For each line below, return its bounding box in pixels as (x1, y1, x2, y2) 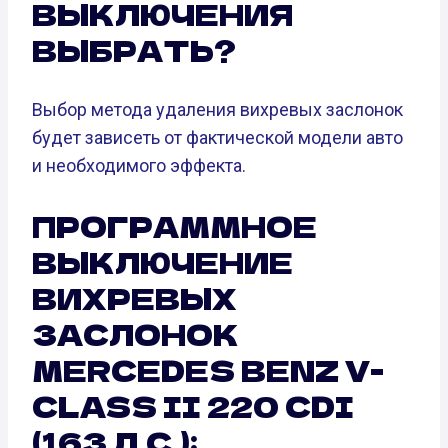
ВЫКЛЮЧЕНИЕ (32, 242, 293, 283)
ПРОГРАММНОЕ (32, 206, 317, 247)
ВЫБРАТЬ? (32, 30, 236, 71)
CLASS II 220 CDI (32, 386, 354, 427)
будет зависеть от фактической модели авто (32, 127, 403, 149)
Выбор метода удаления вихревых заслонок (32, 99, 403, 121)
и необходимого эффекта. (32, 155, 246, 177)
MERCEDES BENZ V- (32, 350, 384, 391)
